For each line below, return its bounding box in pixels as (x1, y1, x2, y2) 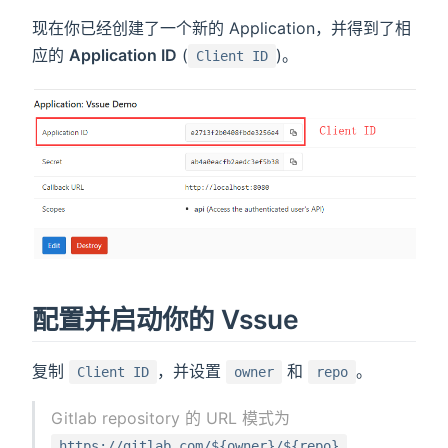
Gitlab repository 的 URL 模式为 (51, 407, 291, 428)
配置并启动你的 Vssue (32, 302, 299, 335)
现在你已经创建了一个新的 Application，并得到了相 (32, 17, 411, 38)
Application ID (69, 44, 177, 65)
